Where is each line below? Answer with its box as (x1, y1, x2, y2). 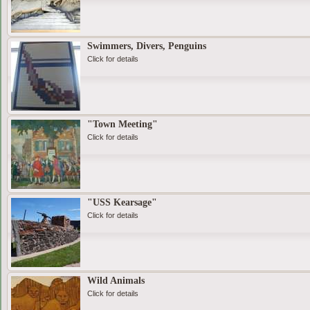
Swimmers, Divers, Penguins (86, 41, 206, 52)
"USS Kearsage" (86, 197, 157, 208)
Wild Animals (86, 275, 145, 286)
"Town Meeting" (86, 119, 158, 130)
